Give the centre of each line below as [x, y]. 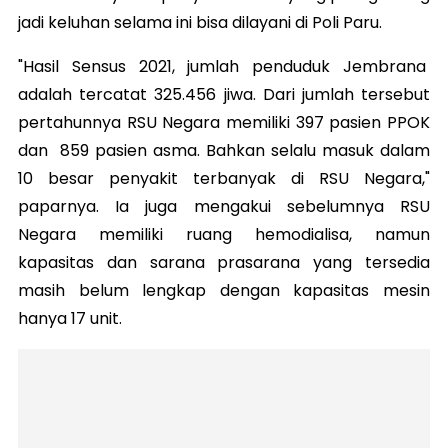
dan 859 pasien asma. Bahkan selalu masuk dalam [224, 150]
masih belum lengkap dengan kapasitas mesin [224, 290]
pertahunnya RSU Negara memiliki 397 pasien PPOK [224, 122]
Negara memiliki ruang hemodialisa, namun [224, 234]
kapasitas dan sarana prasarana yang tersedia [224, 262]
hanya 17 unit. [70, 318]
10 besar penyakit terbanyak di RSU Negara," [224, 178]
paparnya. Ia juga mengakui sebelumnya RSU [224, 206]
